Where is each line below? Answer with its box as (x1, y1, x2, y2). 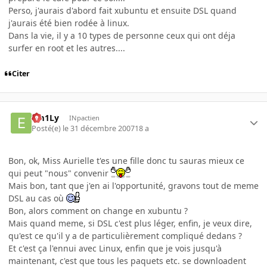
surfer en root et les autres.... (8, 42, 125, 54)
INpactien (69, 113, 100, 122)
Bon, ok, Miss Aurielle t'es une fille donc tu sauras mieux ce (8, 155, 244, 167)
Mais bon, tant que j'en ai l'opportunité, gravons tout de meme (8, 180, 259, 192)
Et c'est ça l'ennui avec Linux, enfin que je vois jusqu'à (8, 243, 222, 254)
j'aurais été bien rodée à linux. (8, 17, 129, 29)
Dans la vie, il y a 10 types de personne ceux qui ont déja (8, 30, 235, 42)
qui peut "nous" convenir (8, 167, 111, 179)
